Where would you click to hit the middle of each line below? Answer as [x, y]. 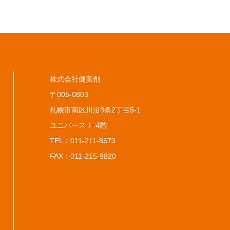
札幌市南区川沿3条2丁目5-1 [95, 110]
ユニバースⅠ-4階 [78, 125]
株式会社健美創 [75, 79]
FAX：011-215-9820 [83, 156]
